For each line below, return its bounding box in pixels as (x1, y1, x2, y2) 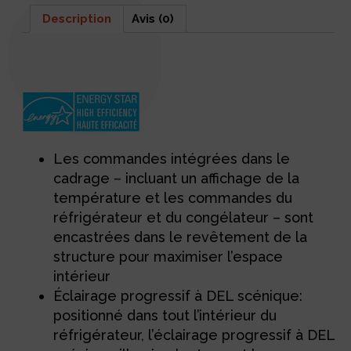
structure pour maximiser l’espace (53, 248, 284, 265)
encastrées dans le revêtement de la (53, 228, 308, 245)
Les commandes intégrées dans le (53, 150, 291, 167)
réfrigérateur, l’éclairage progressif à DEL (53, 326, 335, 343)
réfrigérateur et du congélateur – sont (53, 208, 314, 226)
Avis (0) (132, 11, 175, 26)
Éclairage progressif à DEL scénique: (53, 287, 303, 304)
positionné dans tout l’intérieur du (53, 306, 277, 324)
